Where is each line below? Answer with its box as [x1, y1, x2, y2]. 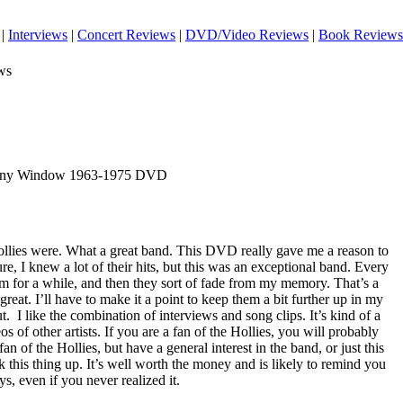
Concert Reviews [77, 27, 175, 42]
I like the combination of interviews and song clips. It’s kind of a [17, 308, 381, 323]
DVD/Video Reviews [185, 27, 309, 42]
